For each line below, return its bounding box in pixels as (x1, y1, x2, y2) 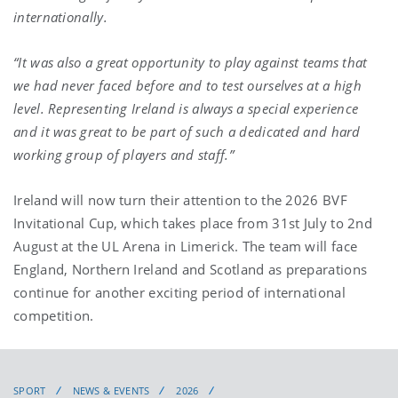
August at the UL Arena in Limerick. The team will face (13, 236, 358, 255)
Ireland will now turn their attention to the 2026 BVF (13, 190, 347, 209)
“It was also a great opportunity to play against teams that (13, 52, 368, 71)
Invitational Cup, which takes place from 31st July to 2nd (13, 213, 373, 232)
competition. (13, 306, 94, 324)
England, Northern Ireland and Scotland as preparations (13, 259, 368, 278)
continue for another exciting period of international (13, 283, 346, 301)
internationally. (13, 7, 107, 26)
